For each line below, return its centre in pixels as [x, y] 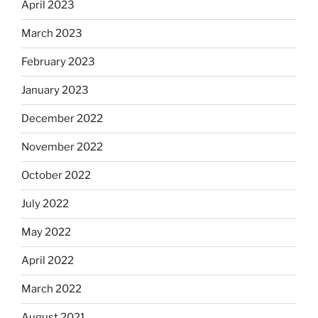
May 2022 [46, 232]
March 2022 [51, 289]
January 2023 [55, 91]
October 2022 [56, 176]
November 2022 [62, 147]
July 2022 [45, 204]
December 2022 [62, 119]
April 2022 [48, 261]
